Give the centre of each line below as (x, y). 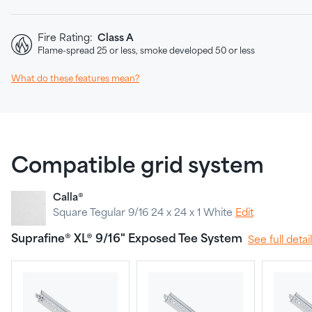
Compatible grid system (138, 167)
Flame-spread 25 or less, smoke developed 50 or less (146, 51)
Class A (115, 38)
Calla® (68, 198)
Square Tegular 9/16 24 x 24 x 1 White (144, 213)
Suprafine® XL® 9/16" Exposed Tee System (127, 239)
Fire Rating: (67, 38)
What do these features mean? (75, 79)
